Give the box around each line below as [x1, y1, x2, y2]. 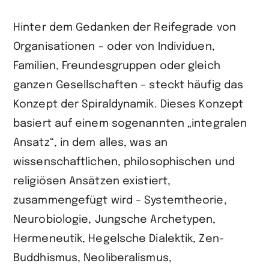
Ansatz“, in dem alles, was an [13, 138, 168, 149]
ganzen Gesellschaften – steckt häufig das [13, 80, 244, 91]
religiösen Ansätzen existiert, [13, 176, 171, 187]
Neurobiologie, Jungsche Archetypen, [13, 214, 216, 226]
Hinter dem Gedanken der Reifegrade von [13, 22, 236, 34]
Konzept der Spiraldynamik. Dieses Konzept [13, 99, 244, 110]
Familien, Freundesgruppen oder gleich [13, 61, 220, 72]
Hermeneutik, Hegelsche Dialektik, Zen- [13, 234, 225, 245]
